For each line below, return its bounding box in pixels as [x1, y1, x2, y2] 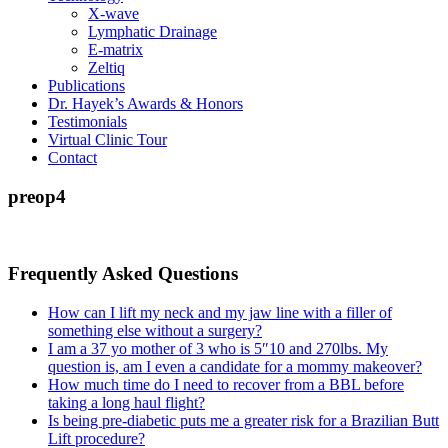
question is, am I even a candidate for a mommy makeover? [48, 357, 422, 375]
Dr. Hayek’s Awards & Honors [48, 94, 243, 112]
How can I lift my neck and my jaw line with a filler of [48, 303, 392, 321]
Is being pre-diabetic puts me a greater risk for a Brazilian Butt [48, 411, 439, 429]
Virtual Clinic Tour [48, 130, 167, 148]
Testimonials [48, 112, 127, 130]
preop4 [8, 185, 66, 207]
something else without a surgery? [48, 321, 262, 339]
